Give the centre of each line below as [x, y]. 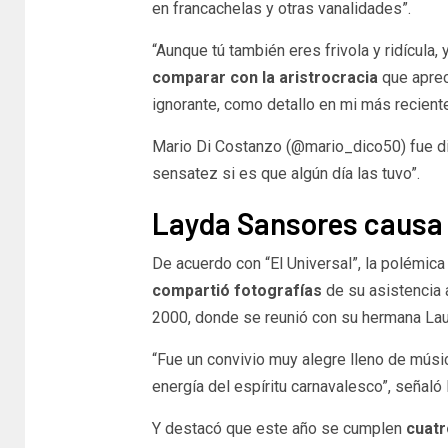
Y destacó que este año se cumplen [276, 428]
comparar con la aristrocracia [266, 77]
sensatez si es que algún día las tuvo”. [285, 173]
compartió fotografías [236, 290]
